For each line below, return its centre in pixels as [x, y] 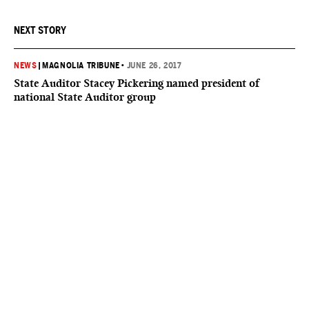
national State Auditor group [85, 97]
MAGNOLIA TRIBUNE [81, 66]
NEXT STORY [40, 30]
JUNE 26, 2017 [154, 66]
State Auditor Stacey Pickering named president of [137, 83]
